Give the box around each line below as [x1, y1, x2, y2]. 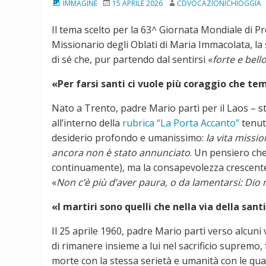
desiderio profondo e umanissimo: [52, 131, 206, 144]
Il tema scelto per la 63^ [52, 23, 157, 36]
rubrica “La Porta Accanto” [122, 116, 239, 129]
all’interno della [52, 116, 122, 129]
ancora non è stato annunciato [52, 145, 190, 159]
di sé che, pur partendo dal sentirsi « [52, 52, 213, 66]
